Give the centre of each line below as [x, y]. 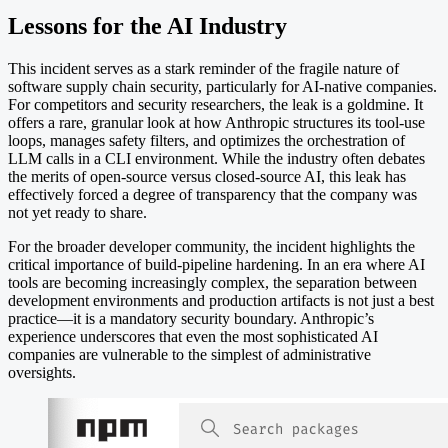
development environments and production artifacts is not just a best [221, 301]
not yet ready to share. [77, 213]
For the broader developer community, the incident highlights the [211, 247]
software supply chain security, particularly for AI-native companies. [222, 87]
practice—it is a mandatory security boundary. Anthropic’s [191, 319]
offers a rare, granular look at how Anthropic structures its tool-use [216, 123]
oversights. [42, 373]
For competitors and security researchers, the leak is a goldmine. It [215, 105]
